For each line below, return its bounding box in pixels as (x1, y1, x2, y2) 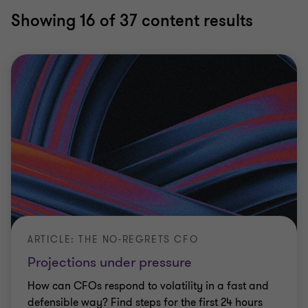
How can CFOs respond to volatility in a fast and (27, 278, 269, 294)
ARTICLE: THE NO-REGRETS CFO (27, 233, 199, 246)
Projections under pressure (27, 253, 192, 272)
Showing (11, 10, 80, 32)
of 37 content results (96, 10, 253, 32)
